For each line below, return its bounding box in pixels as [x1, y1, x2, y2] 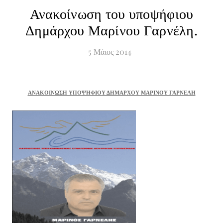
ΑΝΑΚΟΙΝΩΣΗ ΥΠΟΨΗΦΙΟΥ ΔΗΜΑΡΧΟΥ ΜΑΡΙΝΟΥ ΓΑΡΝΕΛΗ [27, 89, 196, 96]
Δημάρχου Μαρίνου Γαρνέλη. [25, 20, 198, 39]
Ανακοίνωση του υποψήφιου [29, 3, 194, 22]
